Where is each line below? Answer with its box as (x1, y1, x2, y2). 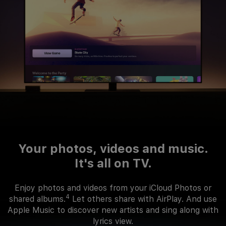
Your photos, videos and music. (18, 141, 208, 156)
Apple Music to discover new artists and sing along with (8, 205, 218, 215)
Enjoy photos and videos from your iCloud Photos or (15, 183, 211, 193)
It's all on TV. (74, 156, 152, 171)
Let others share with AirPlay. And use (70, 194, 217, 204)
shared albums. (9, 194, 66, 204)
